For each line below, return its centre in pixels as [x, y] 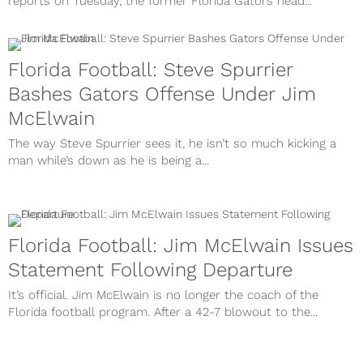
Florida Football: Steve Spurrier [151, 70]
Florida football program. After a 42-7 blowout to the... [163, 312]
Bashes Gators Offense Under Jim [162, 94]
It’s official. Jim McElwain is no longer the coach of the [163, 295]
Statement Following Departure [150, 270]
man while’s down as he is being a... [109, 160]
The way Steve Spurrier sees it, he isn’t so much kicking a [172, 143]
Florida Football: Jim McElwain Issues [181, 246]
